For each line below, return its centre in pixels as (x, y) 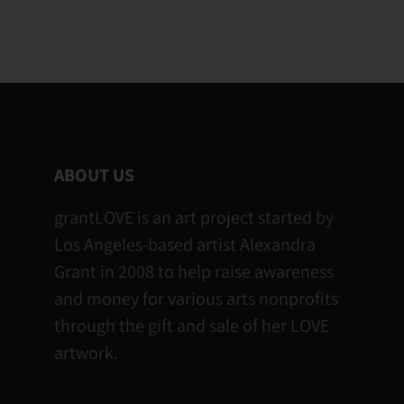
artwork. (86, 352)
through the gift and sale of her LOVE (192, 325)
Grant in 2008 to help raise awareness (194, 271)
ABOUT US (94, 174)
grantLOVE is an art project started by (194, 217)
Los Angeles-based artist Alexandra (185, 244)
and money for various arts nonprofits (196, 298)
